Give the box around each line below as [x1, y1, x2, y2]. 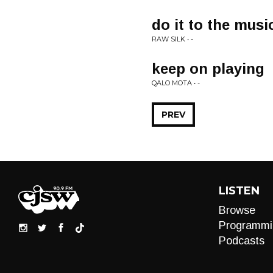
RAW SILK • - [152, 35, 193, 43]
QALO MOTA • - [152, 79, 200, 87]
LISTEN [218, 184, 260, 197]
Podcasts [218, 235, 264, 247]
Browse [218, 204, 255, 216]
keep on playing [152, 60, 264, 77]
